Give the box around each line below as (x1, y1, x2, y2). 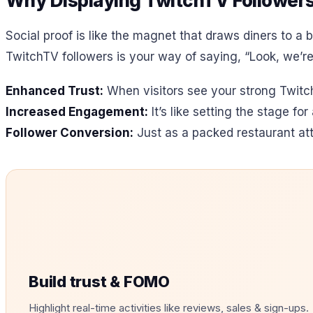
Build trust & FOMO (29, 272, 170, 291)
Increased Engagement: (6, 104, 148, 119)
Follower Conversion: (6, 125, 133, 140)
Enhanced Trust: (6, 83, 103, 98)
